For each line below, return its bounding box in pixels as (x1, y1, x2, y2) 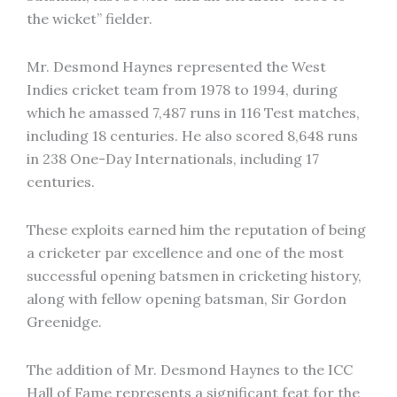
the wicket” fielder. (27, 10, 152, 27)
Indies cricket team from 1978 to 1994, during (27, 81, 338, 98)
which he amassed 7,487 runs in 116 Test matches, (27, 104, 360, 121)
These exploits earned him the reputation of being (27, 221, 366, 238)
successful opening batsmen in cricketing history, (27, 267, 362, 284)
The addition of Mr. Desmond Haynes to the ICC (27, 361, 353, 378)
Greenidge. (27, 313, 102, 331)
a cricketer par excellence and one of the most (27, 244, 344, 261)
